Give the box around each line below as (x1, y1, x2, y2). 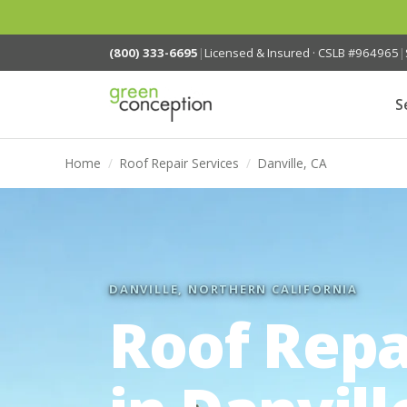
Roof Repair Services (120, 154, 239, 172)
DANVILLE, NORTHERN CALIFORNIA (109, 281, 358, 297)
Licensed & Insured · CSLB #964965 (204, 44, 399, 61)
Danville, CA (258, 154, 327, 172)
